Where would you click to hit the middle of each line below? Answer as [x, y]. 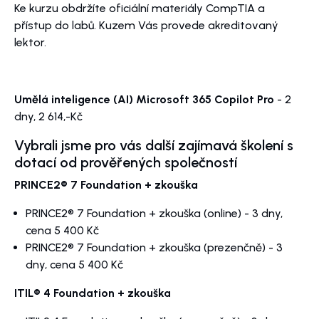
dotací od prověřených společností [126, 163]
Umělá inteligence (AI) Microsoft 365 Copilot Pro [144, 100]
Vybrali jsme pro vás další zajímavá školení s [154, 146]
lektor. [32, 43]
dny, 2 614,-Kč [48, 117]
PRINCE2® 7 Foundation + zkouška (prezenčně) [146, 248]
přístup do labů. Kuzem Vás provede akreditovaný [146, 26]
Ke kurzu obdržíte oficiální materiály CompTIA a [140, 9]
